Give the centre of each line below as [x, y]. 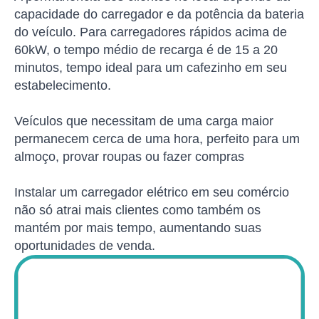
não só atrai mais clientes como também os [137, 210]
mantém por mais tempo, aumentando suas [138, 228]
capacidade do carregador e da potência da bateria [159, 15]
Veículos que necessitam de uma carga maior [144, 121]
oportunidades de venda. [85, 246]
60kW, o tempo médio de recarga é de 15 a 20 [146, 50]
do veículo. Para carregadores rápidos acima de [151, 32]
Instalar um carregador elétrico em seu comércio [152, 193]
